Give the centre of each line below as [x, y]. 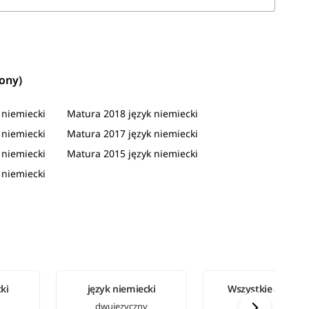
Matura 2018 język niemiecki [132, 114]
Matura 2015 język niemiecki [132, 154]
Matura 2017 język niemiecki [132, 134]
